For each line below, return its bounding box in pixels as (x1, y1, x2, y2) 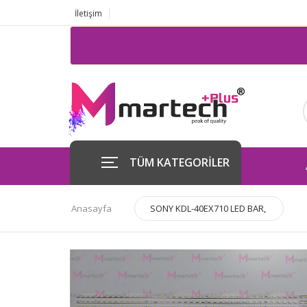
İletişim (75, 8, 102, 19)
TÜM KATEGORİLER (130, 155, 230, 170)
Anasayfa (71, 202, 112, 214)
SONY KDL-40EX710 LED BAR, (150, 202, 266, 214)
